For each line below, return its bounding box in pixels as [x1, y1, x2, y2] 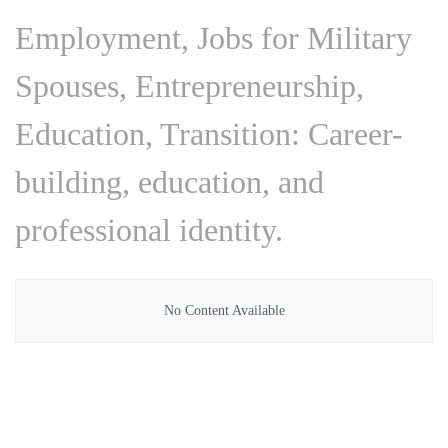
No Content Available [163, 302, 285, 318]
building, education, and [15, 163, 324, 200]
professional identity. [15, 211, 283, 248]
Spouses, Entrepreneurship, [15, 67, 364, 104]
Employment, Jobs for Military [15, 19, 412, 56]
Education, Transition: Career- [15, 115, 403, 152]
